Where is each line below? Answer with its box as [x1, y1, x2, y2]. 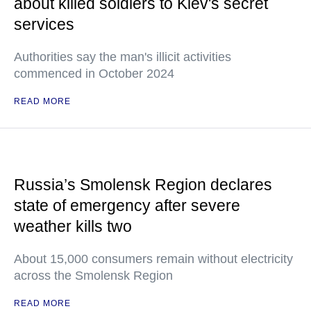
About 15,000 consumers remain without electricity [14, 252, 293, 266]
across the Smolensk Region [14, 269, 173, 283]
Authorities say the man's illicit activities [14, 50, 231, 64]
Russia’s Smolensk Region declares [14, 176, 272, 194]
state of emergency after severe [14, 196, 240, 215]
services [14, 15, 74, 33]
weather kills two [14, 217, 132, 235]
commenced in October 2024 [14, 67, 174, 81]
